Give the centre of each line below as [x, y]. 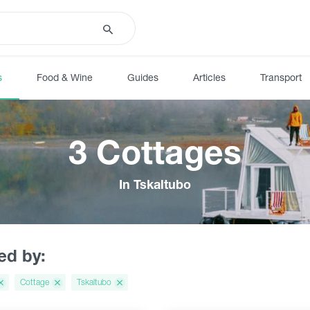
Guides [143, 77]
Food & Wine [65, 77]
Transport [281, 77]
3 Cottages [155, 152]
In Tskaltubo [155, 184]
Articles [209, 77]
